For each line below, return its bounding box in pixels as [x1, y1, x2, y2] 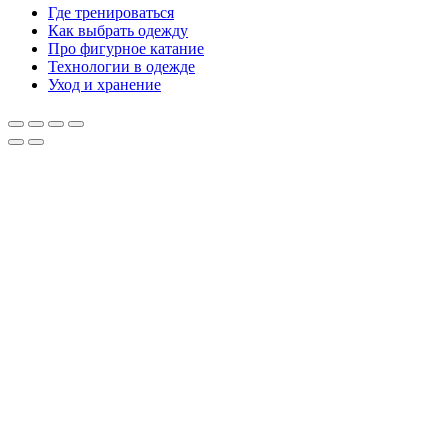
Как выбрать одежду [48, 22, 188, 40]
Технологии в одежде [48, 58, 195, 76]
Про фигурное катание [48, 40, 204, 58]
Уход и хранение [48, 76, 161, 94]
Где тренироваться [48, 4, 174, 22]
